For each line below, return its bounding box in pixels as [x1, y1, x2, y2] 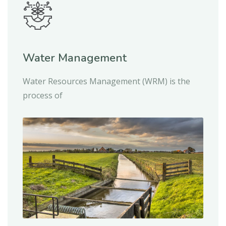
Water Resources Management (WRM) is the [23, 75, 190, 87]
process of [23, 89, 63, 101]
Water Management [23, 50, 127, 66]
